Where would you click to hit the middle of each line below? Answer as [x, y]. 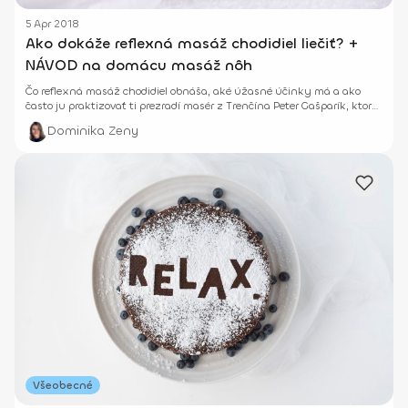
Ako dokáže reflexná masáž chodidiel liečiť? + [192, 44]
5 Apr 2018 [52, 24]
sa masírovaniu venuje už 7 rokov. [110, 121]
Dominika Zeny [93, 131]
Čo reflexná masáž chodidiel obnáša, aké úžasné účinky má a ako [193, 92]
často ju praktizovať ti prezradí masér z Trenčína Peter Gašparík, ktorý [202, 106]
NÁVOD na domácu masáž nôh [139, 66]
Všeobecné [63, 386]
